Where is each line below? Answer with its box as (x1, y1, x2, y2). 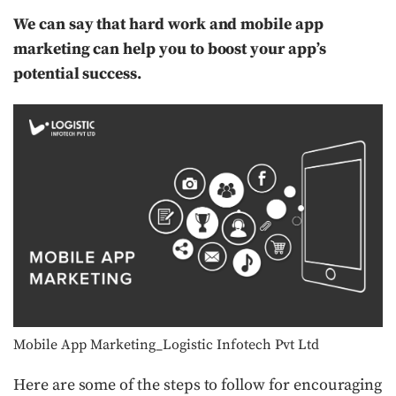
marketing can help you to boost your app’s (13, 39, 326, 59)
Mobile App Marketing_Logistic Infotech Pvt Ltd (13, 335, 319, 354)
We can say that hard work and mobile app (13, 14, 324, 34)
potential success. (13, 64, 142, 84)
